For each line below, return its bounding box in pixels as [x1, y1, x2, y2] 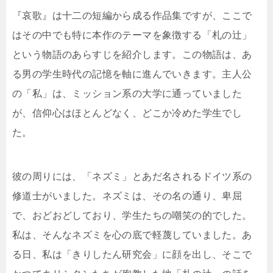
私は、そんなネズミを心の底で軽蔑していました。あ [12, 230, 252, 241]
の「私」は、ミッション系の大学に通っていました [12, 88, 243, 99]
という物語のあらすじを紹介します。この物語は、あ [12, 49, 252, 60]
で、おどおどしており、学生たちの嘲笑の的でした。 [12, 210, 252, 221]
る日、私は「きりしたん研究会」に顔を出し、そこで [12, 249, 252, 260]
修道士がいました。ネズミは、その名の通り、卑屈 [12, 191, 243, 202]
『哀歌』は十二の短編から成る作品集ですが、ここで [12, 10, 252, 21]
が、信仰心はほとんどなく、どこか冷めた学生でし [12, 108, 243, 119]
